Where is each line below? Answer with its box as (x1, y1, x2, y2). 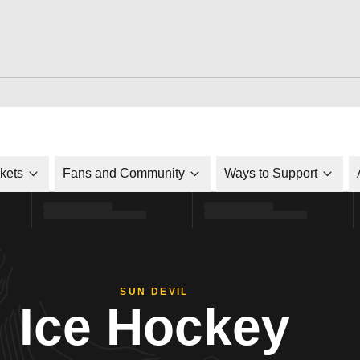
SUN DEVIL (120, 286, 189, 297)
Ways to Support (224, 166, 317, 180)
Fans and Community (63, 166, 185, 180)
